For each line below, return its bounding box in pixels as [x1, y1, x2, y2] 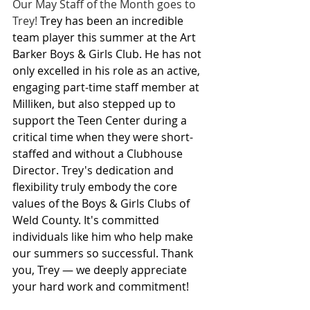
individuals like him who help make [12, 229, 196, 244]
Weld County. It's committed [12, 212, 162, 228]
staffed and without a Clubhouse [12, 146, 185, 161]
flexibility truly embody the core [12, 179, 180, 194]
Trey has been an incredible [40, 13, 186, 28]
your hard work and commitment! [12, 279, 189, 294]
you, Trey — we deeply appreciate [12, 262, 190, 277]
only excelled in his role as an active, [12, 63, 203, 78]
